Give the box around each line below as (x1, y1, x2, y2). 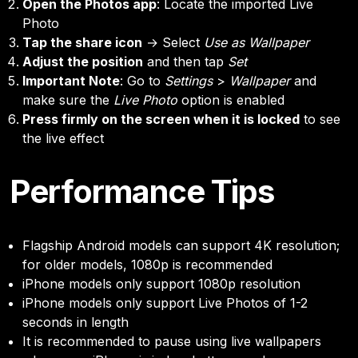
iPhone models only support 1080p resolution (22, 275, 300, 292)
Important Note (22, 72, 120, 89)
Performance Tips (10, 171, 274, 211)
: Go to (120, 72, 165, 89)
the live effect (22, 129, 104, 146)
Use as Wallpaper (204, 34, 309, 50)
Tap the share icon (22, 34, 142, 50)
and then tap (143, 53, 228, 70)
